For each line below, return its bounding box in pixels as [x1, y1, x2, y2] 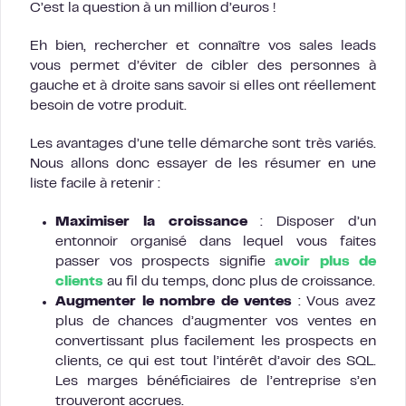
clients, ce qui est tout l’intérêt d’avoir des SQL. [55, 355, 376, 369]
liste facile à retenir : [30, 178, 160, 191]
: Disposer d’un [246, 216, 377, 229]
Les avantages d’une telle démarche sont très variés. [30, 138, 376, 151]
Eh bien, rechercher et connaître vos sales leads [30, 40, 376, 53]
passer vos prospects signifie [55, 256, 275, 269]
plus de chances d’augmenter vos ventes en [55, 315, 376, 329]
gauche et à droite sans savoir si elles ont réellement [30, 80, 376, 93]
